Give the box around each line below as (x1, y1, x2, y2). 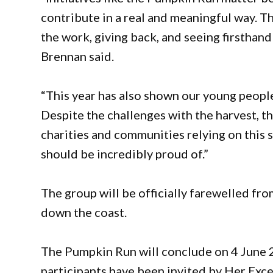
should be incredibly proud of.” (41, 146, 209, 161)
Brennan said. (41, 49, 115, 64)
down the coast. (41, 205, 127, 220)
